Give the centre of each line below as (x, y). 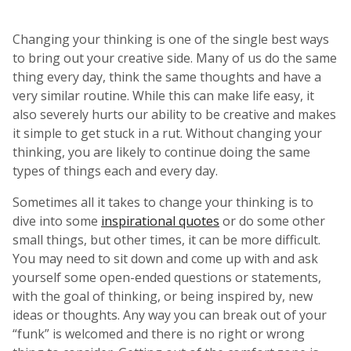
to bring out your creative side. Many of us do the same (175, 58)
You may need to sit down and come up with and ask (165, 258)
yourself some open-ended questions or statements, (167, 277)
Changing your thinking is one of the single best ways (171, 39)
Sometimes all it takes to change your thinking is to (163, 202)
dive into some (57, 221)
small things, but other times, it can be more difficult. (166, 239)
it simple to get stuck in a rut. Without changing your (167, 133)
